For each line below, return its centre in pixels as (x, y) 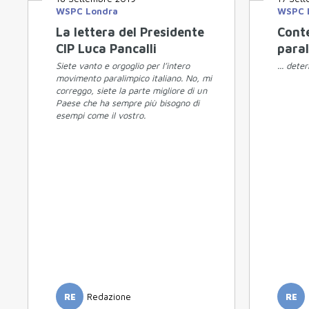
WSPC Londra (87, 11)
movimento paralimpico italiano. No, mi (134, 78)
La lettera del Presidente (130, 32)
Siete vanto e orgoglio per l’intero (123, 66)
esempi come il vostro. (101, 116)
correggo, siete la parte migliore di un (131, 91)
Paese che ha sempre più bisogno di (128, 103)
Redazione (109, 297)
